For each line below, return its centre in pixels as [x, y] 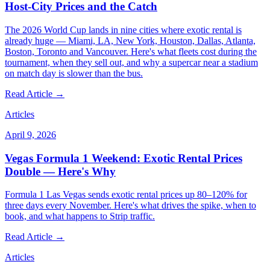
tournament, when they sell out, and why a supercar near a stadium [131, 62]
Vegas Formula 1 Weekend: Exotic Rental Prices [124, 158]
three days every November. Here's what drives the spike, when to [130, 206]
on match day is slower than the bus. [74, 73]
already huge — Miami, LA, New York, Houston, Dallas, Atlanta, [130, 41]
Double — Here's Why [60, 171]
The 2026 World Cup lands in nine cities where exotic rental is [123, 30]
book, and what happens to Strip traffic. [80, 216]
